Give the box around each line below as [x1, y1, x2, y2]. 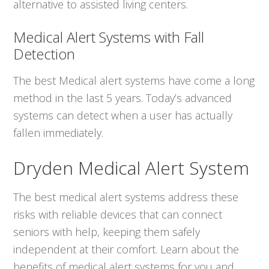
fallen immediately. [13, 125, 104, 141]
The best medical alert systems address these [13, 190, 239, 205]
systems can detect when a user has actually [13, 108, 233, 123]
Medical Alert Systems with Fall [13, 27, 205, 47]
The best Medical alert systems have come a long [13, 73, 255, 88]
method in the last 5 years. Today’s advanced [13, 91, 232, 106]
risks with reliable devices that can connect [13, 207, 223, 222]
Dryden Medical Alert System [13, 156, 250, 181]
